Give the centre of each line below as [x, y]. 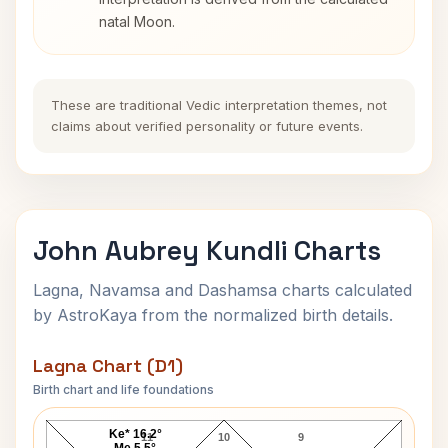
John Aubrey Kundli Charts [207, 250]
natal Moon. [137, 21]
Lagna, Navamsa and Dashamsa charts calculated [222, 290]
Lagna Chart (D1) [108, 365]
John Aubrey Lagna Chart [224, 402]
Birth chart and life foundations [123, 389]
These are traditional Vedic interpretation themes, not [219, 105]
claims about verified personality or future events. [207, 126]
